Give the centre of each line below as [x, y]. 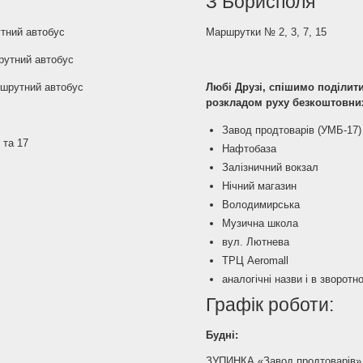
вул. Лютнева [255, 242]
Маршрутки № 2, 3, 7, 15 [266, 32]
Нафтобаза [249, 149]
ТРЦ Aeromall [255, 261]
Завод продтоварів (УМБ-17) [291, 130]
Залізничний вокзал [270, 167]
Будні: [222, 335]
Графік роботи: [269, 305]
